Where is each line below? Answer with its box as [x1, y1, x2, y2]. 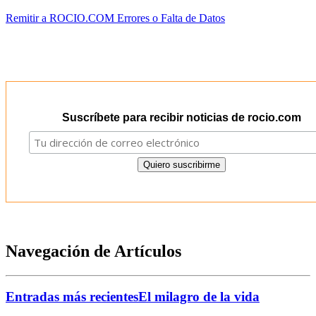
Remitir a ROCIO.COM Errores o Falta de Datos [6, 11, 225, 24]
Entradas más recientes [6, 289, 138, 305]
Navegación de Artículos [6, 241, 181, 260]
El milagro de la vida [138, 289, 260, 305]
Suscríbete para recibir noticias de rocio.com [61, 111, 301, 123]
